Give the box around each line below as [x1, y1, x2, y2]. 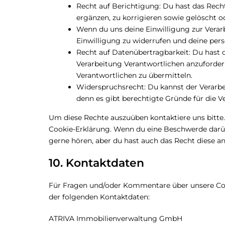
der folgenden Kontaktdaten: [49, 192, 150, 201]
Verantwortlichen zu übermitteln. [76, 71, 192, 80]
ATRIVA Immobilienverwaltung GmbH [49, 214, 182, 223]
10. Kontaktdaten [49, 156, 144, 170]
